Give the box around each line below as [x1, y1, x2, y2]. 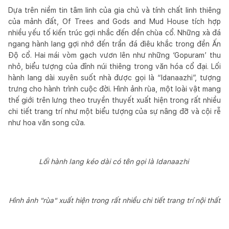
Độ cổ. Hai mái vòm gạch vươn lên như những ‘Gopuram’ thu [8, 51, 221, 59]
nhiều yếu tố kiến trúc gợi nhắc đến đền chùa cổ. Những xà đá [8, 28, 221, 37]
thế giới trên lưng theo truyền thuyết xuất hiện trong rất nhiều [8, 96, 221, 104]
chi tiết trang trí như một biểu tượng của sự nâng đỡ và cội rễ [8, 107, 221, 116]
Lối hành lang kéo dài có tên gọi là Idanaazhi [38, 157, 191, 166]
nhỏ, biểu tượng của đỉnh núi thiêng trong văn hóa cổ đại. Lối [8, 62, 221, 71]
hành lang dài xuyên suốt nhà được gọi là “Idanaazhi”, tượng [8, 73, 221, 82]
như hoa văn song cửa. [8, 118, 85, 127]
